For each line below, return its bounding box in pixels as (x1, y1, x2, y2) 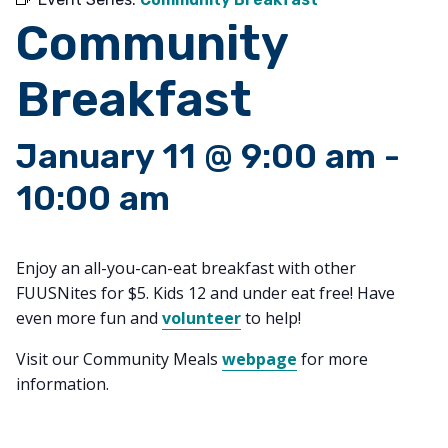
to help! (241, 307, 301, 329)
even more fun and (16, 307, 162, 329)
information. (16, 373, 109, 395)
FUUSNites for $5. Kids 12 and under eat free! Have (16, 282, 395, 304)
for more (297, 348, 368, 370)
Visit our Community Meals (16, 348, 222, 370)
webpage (222, 348, 297, 370)
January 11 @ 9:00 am (16, 136, 376, 177)
